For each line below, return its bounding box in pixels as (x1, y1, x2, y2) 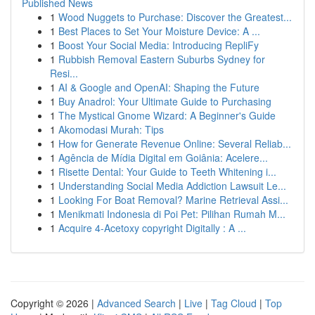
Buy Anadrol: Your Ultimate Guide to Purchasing (58, 94, 271, 108)
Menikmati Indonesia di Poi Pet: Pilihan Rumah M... (58, 207, 285, 221)
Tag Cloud (211, 296, 257, 310)
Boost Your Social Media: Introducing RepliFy (58, 38, 259, 52)
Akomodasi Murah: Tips (58, 122, 164, 136)
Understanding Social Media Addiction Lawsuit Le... (58, 179, 286, 193)
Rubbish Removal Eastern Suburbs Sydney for (58, 52, 265, 66)
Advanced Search (97, 296, 176, 310)
